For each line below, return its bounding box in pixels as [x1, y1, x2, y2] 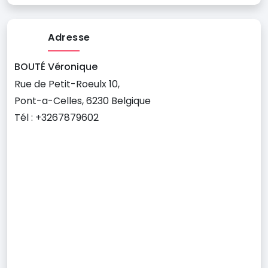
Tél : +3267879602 [14, 111, 99, 124]
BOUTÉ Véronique [14, 60, 98, 74]
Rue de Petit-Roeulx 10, [14, 77, 120, 91]
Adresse [48, 31, 90, 44]
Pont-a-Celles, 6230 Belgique [14, 94, 151, 108]
